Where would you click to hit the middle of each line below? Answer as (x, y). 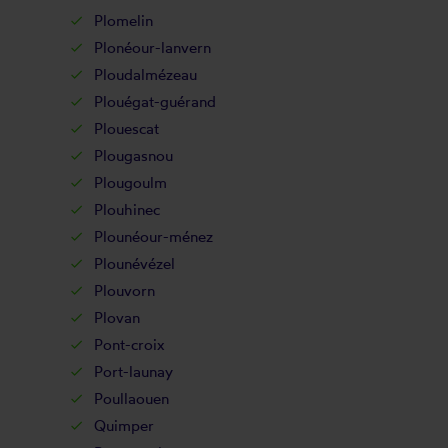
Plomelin (123, 20)
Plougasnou (133, 155)
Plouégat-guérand (154, 101)
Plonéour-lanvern (152, 47)
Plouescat (126, 128)
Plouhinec (126, 209)
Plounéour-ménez (153, 236)
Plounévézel (134, 263)
